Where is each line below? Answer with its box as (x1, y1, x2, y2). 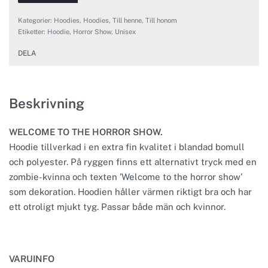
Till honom (145, 16, 177, 25)
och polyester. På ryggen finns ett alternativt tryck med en (9, 156, 257, 167)
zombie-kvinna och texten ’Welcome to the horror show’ (9, 171, 242, 182)
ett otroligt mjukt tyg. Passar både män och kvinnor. (9, 201, 226, 212)
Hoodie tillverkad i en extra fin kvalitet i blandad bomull (9, 141, 245, 152)
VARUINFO (9, 254, 54, 264)
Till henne (112, 16, 142, 25)
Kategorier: (18, 16, 54, 25)
